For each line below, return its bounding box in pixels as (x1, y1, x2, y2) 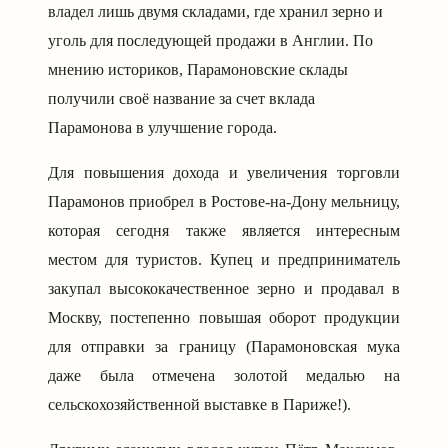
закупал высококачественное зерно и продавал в (48, 280, 400, 298)
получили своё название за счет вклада (48, 90, 315, 108)
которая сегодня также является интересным (48, 222, 400, 240)
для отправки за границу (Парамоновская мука (48, 338, 400, 356)
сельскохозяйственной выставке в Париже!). (48, 396, 351, 414)
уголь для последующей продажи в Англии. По (48, 32, 373, 50)
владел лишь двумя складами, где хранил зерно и (48, 3, 383, 21)
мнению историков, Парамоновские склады (48, 61, 348, 79)
